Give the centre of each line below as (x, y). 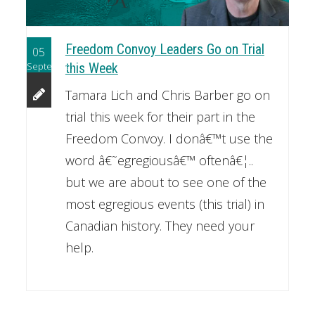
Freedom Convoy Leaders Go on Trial (165, 49)
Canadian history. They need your (160, 225)
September (50, 66)
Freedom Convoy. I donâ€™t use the (169, 138)
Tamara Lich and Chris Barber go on (167, 95)
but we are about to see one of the (166, 182)
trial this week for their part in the (160, 116)
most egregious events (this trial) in (165, 204)
